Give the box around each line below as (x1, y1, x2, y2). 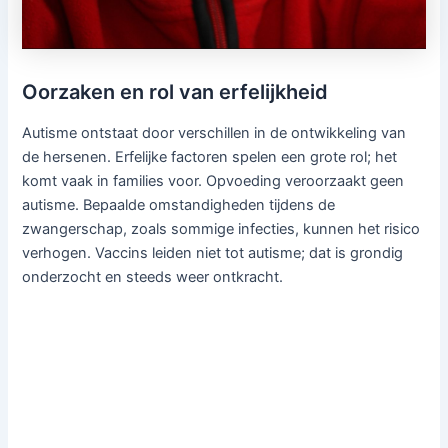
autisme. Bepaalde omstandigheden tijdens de (22, 196, 336, 215)
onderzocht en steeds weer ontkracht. (22, 268, 284, 287)
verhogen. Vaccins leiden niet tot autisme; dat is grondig (22, 244, 404, 263)
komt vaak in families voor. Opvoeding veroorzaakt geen (22, 172, 405, 191)
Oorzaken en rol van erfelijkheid (22, 80, 329, 105)
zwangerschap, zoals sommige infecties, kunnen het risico (22, 220, 421, 239)
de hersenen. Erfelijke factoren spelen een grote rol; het (22, 148, 398, 167)
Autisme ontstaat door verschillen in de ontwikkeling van (22, 124, 407, 143)
